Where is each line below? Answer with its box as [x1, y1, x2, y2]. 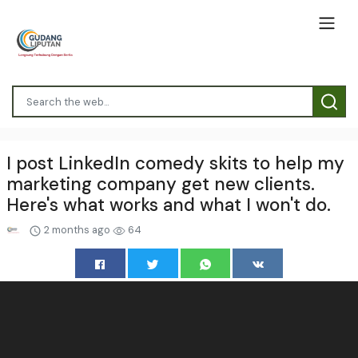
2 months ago [42, 223, 113, 237]
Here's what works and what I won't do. [6, 193, 331, 217]
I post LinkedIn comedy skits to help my [6, 152, 344, 175]
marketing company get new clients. [6, 173, 315, 196]
